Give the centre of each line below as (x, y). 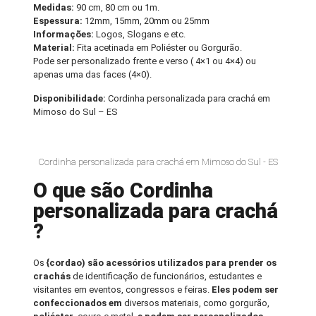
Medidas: (54, 8)
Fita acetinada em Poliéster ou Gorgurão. (159, 48)
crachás (52, 276)
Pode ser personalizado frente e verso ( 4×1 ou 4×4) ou (145, 61)
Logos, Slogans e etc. (141, 35)
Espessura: (58, 21)
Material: (54, 48)
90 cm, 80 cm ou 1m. (117, 8)
